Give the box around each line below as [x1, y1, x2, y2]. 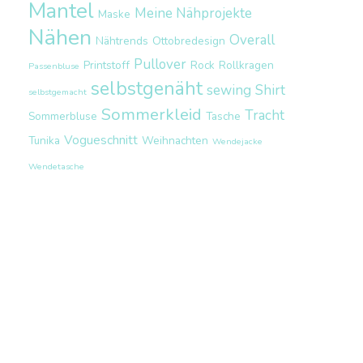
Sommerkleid [100, 104, 202, 126]
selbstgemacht [28, 86, 87, 98]
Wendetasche [28, 160, 84, 173]
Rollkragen [218, 58, 274, 73]
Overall [228, 31, 275, 49]
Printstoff [83, 58, 130, 73]
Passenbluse [28, 60, 79, 72]
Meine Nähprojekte [134, 4, 252, 23]
